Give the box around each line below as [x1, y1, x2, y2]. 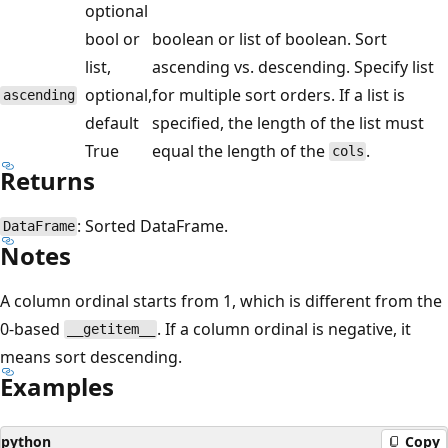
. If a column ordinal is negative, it [157, 317, 412, 340]
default [85, 111, 139, 134]
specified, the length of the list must [152, 111, 424, 134]
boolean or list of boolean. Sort [152, 27, 387, 50]
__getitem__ [66, 321, 155, 338]
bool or [85, 27, 140, 50]
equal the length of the [152, 139, 329, 162]
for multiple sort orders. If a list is [152, 83, 405, 106]
